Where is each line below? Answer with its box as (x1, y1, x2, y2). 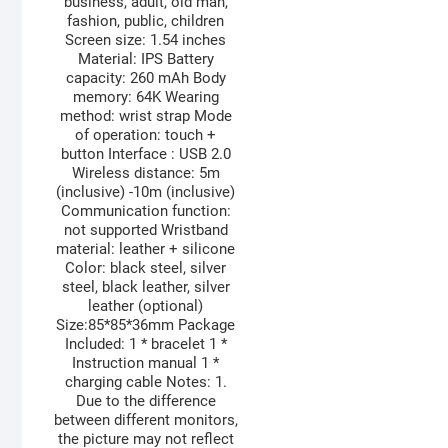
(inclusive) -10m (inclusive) (56, 183, 236, 202)
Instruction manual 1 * (72, 354, 220, 373)
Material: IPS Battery (77, 50, 214, 69)
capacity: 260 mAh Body (65, 69, 226, 88)
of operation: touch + (75, 126, 217, 145)
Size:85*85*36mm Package (56, 316, 236, 335)
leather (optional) (88, 297, 204, 316)
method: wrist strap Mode (59, 107, 232, 126)
